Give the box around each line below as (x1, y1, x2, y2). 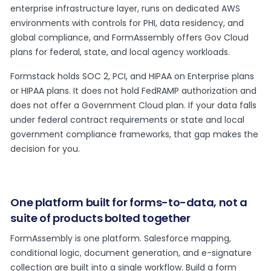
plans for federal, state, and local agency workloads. (10, 46, 230, 59)
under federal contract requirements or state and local (10, 114, 245, 126)
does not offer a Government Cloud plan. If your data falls (10, 99, 257, 112)
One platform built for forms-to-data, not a (10, 195, 247, 211)
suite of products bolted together (10, 211, 191, 226)
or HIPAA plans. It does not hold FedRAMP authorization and (10, 85, 257, 97)
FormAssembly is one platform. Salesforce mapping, (10, 232, 232, 245)
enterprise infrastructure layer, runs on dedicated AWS (10, 2, 241, 15)
